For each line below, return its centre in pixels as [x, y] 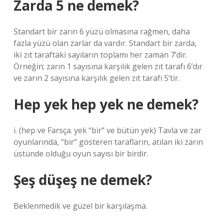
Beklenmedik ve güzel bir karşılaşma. [80, 206]
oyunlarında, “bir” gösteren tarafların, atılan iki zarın [108, 142]
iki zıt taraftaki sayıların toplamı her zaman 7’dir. [101, 55]
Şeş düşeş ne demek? [83, 180]
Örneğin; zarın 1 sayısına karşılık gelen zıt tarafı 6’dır [108, 66]
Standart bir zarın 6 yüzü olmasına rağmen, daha [102, 31]
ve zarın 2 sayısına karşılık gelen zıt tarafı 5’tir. [97, 78]
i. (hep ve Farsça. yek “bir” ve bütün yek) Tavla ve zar [108, 130]
